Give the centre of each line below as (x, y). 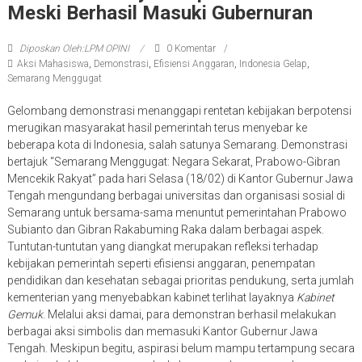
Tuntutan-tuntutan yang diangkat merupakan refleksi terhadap (162, 247)
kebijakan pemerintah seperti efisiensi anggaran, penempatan (161, 264)
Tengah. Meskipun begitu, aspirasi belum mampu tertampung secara (181, 349)
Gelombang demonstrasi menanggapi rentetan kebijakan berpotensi (179, 111)
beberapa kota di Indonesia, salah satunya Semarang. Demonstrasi (177, 145)
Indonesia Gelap (273, 64)
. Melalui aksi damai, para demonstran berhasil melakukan (189, 315)
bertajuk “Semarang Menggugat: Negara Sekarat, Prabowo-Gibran (173, 162)
